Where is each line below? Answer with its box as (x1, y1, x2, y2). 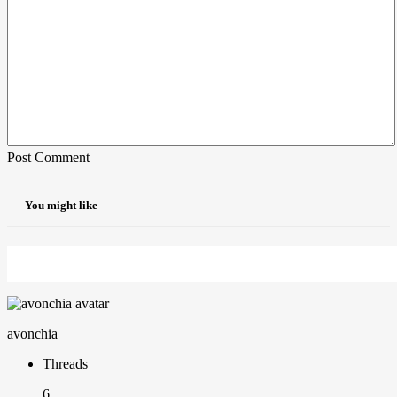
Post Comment (7, 149, 90, 165)
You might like (25, 198, 97, 213)
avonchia (7, 326, 58, 342)
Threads (43, 356, 88, 372)
